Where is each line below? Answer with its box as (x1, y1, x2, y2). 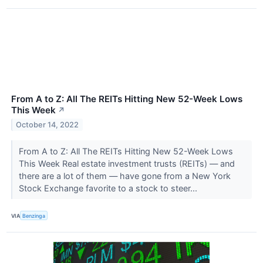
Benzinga (22, 212, 46, 219)
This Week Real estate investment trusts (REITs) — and (18, 158, 235, 168)
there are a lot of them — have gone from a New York (18, 170, 231, 181)
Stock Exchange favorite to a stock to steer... (18, 183, 200, 193)
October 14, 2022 (16, 120, 79, 129)
